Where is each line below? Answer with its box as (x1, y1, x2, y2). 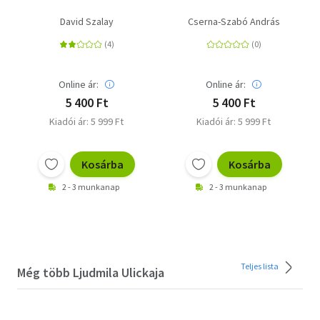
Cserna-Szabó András (187, 14, 280, 28)
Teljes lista (241, 260, 280, 271)
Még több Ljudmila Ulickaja (17, 264, 164, 281)
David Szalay (59, 14, 114, 28)
